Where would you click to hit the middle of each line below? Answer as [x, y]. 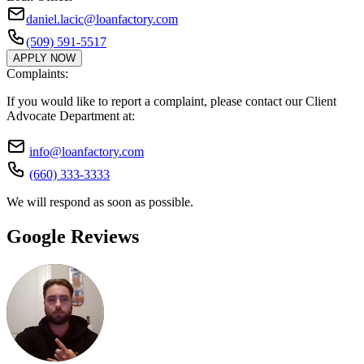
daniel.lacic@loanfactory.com [102, 19]
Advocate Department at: [71, 116]
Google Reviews [73, 237]
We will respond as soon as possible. [100, 202]
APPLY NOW [44, 58]
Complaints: [37, 74]
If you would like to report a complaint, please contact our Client [171, 102]
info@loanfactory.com [87, 152]
